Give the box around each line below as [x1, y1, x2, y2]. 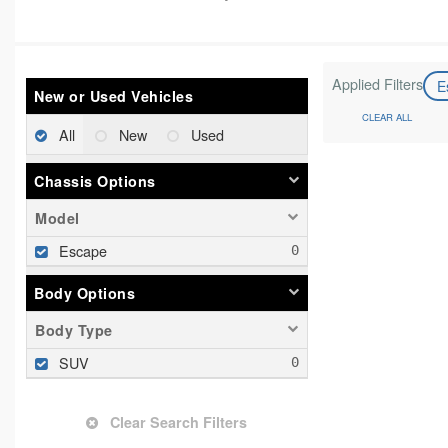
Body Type [35, 320, 113, 341]
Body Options [34, 283, 135, 304]
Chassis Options [34, 171, 156, 192]
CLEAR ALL [361, 109, 412, 124]
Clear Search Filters [106, 412, 248, 433]
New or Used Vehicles [34, 86, 193, 107]
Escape [59, 240, 107, 262]
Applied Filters [331, 73, 423, 95]
